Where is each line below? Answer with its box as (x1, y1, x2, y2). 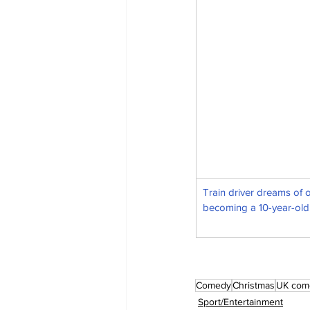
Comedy (196, 280, 231, 291)
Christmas (232, 280, 275, 291)
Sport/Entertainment (198, 296, 283, 308)
